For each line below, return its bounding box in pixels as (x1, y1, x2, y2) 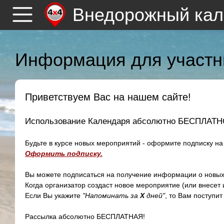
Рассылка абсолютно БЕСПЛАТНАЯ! (25, 212, 145, 220)
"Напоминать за (82, 191, 140, 199)
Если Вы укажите (25, 191, 82, 199)
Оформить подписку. (25, 149, 102, 157)
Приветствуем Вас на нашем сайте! (25, 91, 191, 102)
